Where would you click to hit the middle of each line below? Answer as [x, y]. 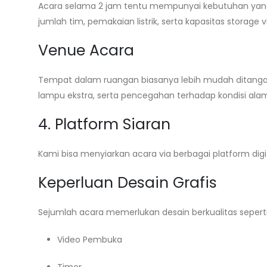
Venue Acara [86, 50]
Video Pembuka [90, 240]
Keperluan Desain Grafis [128, 183]
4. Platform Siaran [104, 124]
